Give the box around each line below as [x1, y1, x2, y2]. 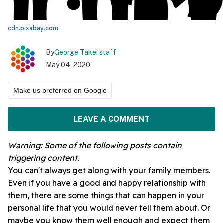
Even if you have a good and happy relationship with [8, 178, 206, 188]
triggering [8, 153, 45, 163]
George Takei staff [54, 48, 116, 57]
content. [45, 153, 79, 163]
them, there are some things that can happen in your [8, 190, 204, 201]
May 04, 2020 [46, 61, 90, 69]
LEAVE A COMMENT [73, 114, 150, 124]
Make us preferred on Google [13, 86, 107, 95]
